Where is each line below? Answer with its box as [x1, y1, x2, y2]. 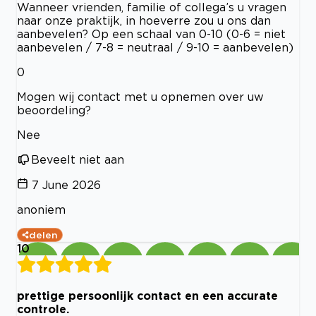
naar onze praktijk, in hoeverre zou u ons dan [17, 13, 271, 27]
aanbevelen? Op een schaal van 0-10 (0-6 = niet [17, 27, 286, 40]
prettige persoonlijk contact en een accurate [17, 288, 278, 302]
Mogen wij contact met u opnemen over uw [17, 90, 264, 103]
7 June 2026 [32, 178, 101, 191]
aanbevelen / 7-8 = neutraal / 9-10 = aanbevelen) [17, 40, 293, 54]
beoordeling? [17, 103, 91, 116]
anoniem [17, 202, 66, 216]
